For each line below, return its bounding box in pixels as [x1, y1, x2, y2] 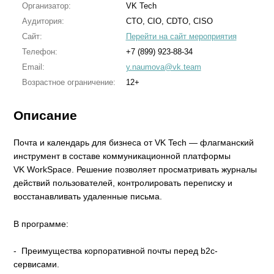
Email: [21, 62, 45, 72]
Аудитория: [21, 17, 64, 26]
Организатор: [21, 1, 71, 10]
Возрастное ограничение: [21, 78, 116, 87]
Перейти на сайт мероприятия [125, 32, 237, 41]
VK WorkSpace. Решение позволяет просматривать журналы [13, 165, 257, 175]
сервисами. [13, 259, 60, 270]
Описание [13, 108, 78, 122]
